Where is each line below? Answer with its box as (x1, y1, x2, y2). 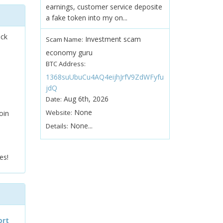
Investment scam (83, 34, 141, 44)
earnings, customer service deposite (45, 2, 162, 11)
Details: (45, 121, 68, 130)
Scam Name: (45, 35, 83, 44)
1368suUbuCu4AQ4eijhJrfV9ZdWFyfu (45, 72, 164, 82)
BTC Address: (45, 59, 86, 68)
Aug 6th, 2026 (61, 94, 109, 104)
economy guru (45, 48, 93, 57)
